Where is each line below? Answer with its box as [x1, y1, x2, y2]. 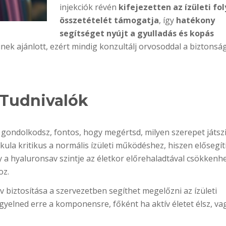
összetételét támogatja [59, 15, 159, 26]
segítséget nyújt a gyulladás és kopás [59, 28, 214, 39]
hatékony [176, 15, 215, 26]
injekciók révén [59, 2, 119, 13]
